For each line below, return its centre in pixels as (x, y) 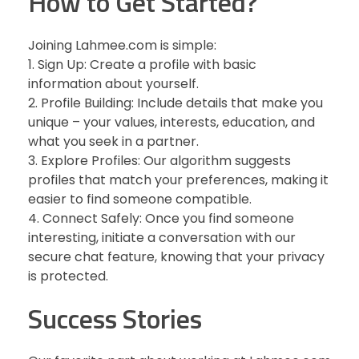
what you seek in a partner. (113, 141)
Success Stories (115, 318)
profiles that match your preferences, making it (178, 179)
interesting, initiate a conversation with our (162, 237)
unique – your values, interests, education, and (171, 122)
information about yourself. (113, 83)
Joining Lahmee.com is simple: (122, 45)
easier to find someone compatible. (140, 199)
